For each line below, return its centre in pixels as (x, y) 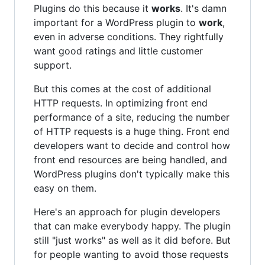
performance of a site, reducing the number (132, 117)
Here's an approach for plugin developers (127, 211)
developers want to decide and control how (132, 145)
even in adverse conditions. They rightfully (129, 36)
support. (53, 65)
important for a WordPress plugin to (116, 22)
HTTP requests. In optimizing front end (121, 103)
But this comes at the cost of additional (122, 88)
